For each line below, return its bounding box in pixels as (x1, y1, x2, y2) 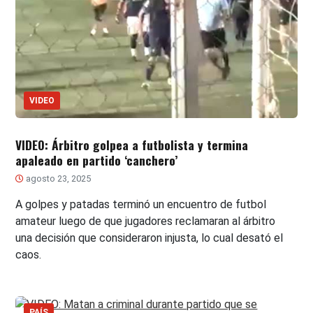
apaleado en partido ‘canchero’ (15, 151, 178, 170)
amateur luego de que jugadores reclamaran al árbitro (15, 214, 276, 228)
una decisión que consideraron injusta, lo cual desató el (15, 231, 284, 245)
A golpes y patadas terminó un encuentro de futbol (15, 198, 267, 212)
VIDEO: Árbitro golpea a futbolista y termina (15, 136, 249, 154)
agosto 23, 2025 (24, 173, 92, 184)
